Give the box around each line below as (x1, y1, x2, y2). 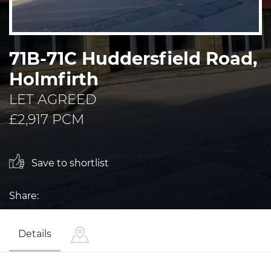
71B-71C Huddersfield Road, (9, 47, 258, 69)
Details (18, 228, 51, 240)
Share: (9, 189, 39, 201)
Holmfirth (9, 68, 99, 90)
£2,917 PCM (9, 110, 84, 128)
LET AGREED (9, 90, 97, 108)
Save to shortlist (29, 157, 109, 169)
